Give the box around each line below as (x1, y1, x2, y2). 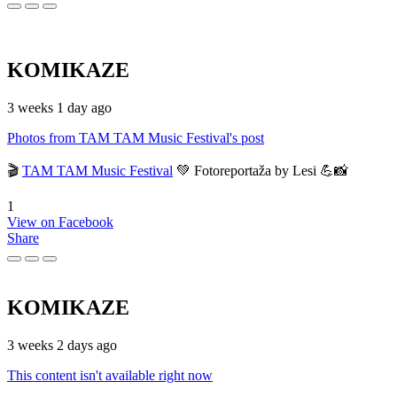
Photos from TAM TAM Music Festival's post (7, 130, 264, 146)
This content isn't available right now (7, 368, 213, 384)
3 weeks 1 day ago (7, 100, 112, 116)
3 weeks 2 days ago (7, 338, 117, 354)
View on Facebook (7, 214, 113, 230)
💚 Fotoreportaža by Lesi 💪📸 (173, 163, 348, 179)
